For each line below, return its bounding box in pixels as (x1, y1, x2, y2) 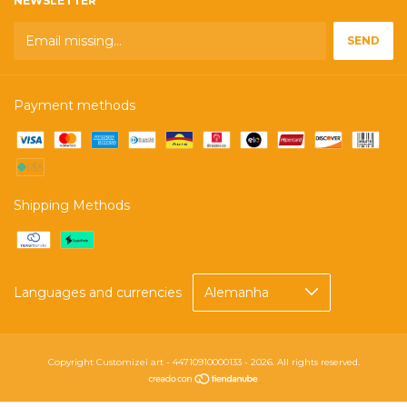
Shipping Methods (14, 196, 130, 213)
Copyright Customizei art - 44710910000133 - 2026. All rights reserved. (47, 355, 360, 368)
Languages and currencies (14, 283, 182, 301)
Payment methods (14, 96, 135, 114)
